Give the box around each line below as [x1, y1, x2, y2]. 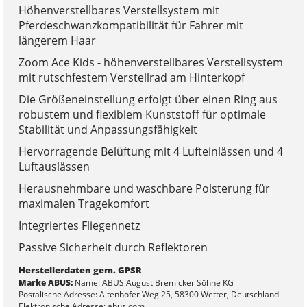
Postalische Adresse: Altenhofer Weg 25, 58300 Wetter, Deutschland [18, 288, 279, 300]
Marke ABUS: [18, 276, 73, 288]
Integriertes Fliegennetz [18, 217, 140, 233]
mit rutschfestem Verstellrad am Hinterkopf [18, 69, 245, 85]
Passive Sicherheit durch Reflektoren [18, 239, 208, 255]
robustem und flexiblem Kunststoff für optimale [18, 106, 266, 122]
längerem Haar [18, 32, 96, 48]
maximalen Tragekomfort [18, 195, 149, 211]
